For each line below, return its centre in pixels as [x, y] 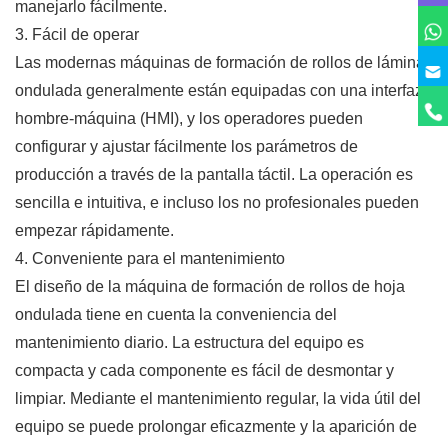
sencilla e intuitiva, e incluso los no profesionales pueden [217, 202]
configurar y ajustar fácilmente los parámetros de [186, 146]
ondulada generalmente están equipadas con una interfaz [219, 90]
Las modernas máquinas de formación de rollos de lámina [220, 62]
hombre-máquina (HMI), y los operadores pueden [189, 118]
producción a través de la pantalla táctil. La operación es [214, 174]
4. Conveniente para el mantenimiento [150, 258]
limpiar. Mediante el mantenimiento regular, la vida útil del [218, 398]
